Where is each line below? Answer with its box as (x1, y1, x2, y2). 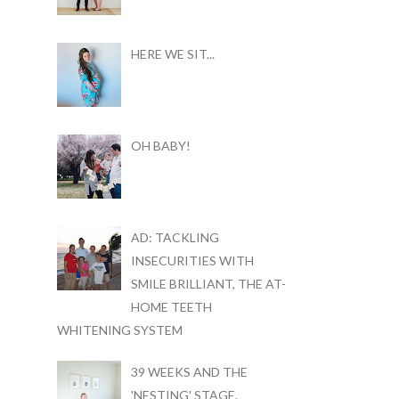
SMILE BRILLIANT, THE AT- (130, 276, 286, 292)
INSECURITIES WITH (130, 253, 254, 269)
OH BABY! (130, 137, 191, 153)
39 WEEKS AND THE (130, 364, 248, 380)
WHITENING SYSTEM (57, 322, 183, 338)
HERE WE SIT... (130, 45, 215, 61)
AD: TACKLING (130, 230, 219, 246)
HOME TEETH (130, 299, 212, 315)
